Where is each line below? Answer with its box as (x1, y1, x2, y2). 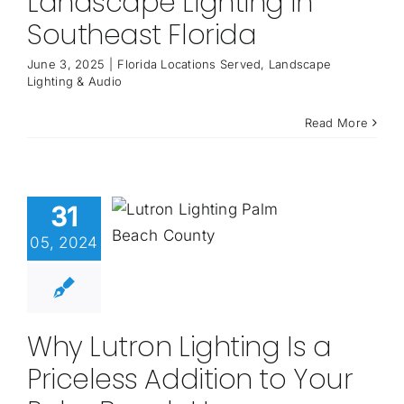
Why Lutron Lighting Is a (26, 328, 332, 367)
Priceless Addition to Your (26, 361, 353, 399)
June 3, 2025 (26, 57, 106, 72)
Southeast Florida (26, 16, 257, 55)
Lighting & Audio (26, 74, 123, 89)
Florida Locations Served (117, 57, 262, 72)
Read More (304, 115, 369, 131)
